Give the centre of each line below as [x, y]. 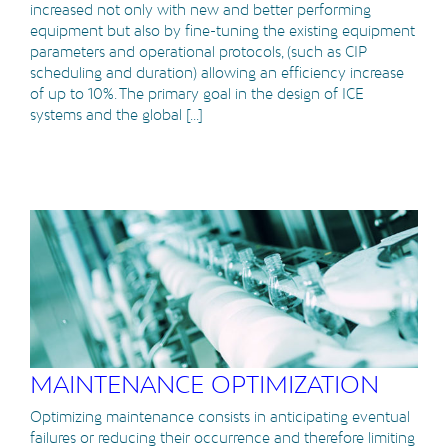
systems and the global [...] [116, 114]
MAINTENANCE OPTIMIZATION [204, 384]
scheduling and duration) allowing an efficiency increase [217, 72]
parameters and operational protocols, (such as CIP [198, 51]
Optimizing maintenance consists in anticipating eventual [220, 416]
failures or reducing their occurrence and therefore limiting [222, 437]
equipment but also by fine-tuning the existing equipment [222, 30]
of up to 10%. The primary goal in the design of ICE [197, 93]
